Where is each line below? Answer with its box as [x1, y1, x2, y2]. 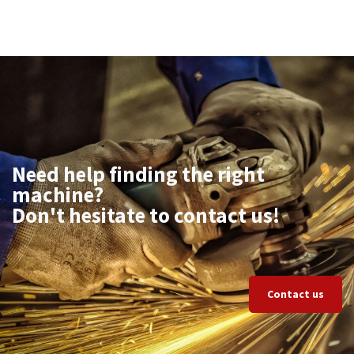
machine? [12, 181, 104, 209]
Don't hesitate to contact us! [12, 201, 280, 229]
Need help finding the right [12, 160, 265, 188]
